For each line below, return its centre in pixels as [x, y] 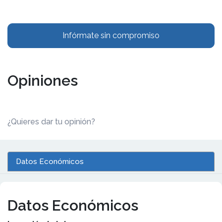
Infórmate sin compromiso [111, 35]
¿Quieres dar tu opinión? [51, 121]
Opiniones [43, 80]
